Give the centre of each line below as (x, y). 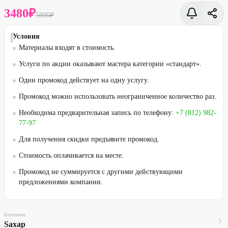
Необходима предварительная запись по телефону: (97, 113)
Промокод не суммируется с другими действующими (101, 172)
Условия (26, 36)
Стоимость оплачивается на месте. (71, 155)
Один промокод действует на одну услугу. (84, 80)
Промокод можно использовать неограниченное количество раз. (118, 96)
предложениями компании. (61, 182)
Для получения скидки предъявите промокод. (89, 139)
